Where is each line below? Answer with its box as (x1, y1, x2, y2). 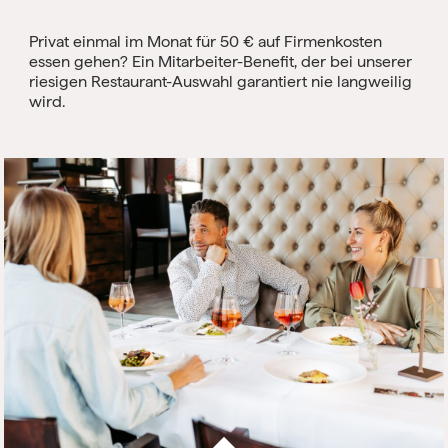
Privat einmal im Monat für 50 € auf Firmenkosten (29, 31, 382, 51)
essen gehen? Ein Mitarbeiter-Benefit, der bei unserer (29, 51, 412, 71)
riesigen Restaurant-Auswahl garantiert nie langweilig (29, 71, 412, 91)
